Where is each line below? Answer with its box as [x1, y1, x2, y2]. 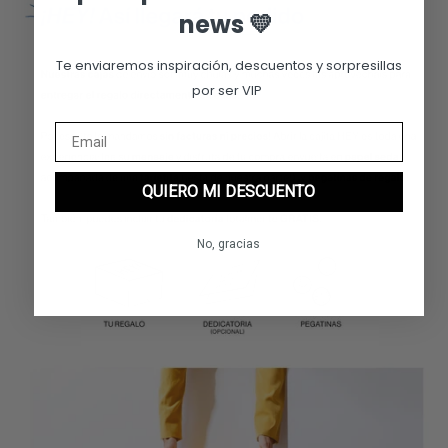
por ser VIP [192, 80, 265, 100]
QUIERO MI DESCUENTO [142, 181, 315, 201]
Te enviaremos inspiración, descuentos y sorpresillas [55, 55, 402, 75]
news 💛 [178, 7, 273, 41]
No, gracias [197, 236, 260, 251]
